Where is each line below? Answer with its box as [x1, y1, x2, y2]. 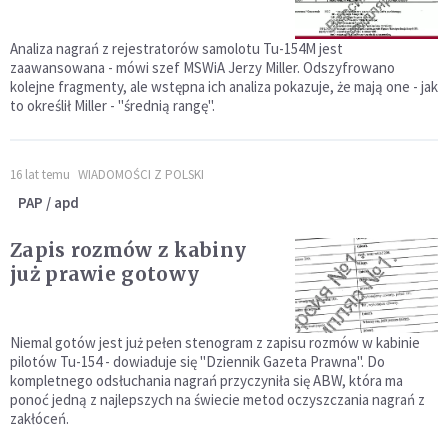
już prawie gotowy [10, 262, 200, 287]
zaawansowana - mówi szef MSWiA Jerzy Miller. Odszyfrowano [10, 58, 395, 78]
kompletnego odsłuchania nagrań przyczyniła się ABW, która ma [10, 371, 403, 391]
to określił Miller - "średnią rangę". [10, 96, 215, 116]
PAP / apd [18, 193, 79, 213]
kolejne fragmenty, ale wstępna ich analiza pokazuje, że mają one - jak [10, 77, 438, 97]
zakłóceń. [10, 409, 69, 429]
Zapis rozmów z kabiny [10, 238, 247, 263]
